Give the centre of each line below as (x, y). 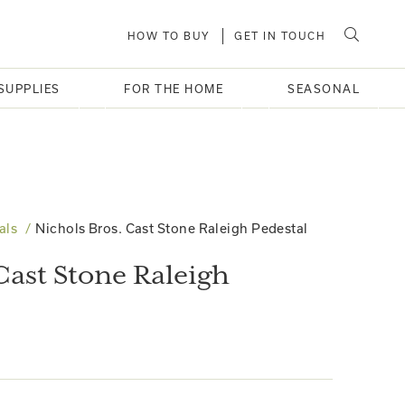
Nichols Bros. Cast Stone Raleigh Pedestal (172, 228)
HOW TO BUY (168, 36)
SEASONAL (324, 89)
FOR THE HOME (174, 89)
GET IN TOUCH (280, 36)
